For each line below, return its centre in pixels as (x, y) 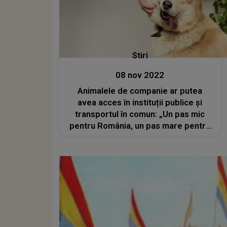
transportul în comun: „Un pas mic (140, 114)
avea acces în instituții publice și (140, 102)
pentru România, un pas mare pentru (140, 126)
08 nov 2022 (140, 75)
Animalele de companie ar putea (140, 91)
